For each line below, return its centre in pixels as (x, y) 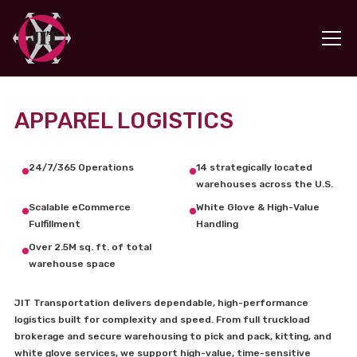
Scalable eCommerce (80, 207)
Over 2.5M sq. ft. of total (90, 247)
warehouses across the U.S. (265, 184)
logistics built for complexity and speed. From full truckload (162, 320)
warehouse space (72, 264)
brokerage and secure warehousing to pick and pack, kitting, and (173, 336)
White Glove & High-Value (258, 207)
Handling (217, 224)
